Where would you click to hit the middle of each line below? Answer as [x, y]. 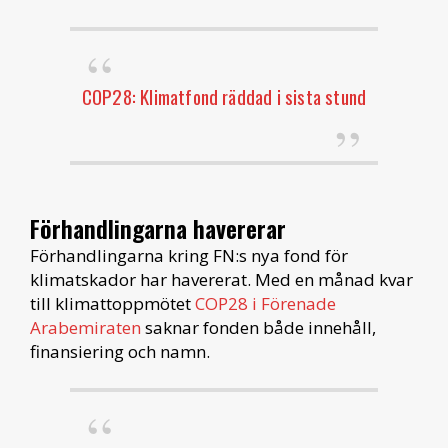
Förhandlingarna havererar [158, 227]
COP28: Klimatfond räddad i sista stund [224, 95]
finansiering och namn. [120, 351]
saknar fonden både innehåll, [258, 327]
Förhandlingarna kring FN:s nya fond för [189, 255]
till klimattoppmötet [112, 303]
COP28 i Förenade [265, 303]
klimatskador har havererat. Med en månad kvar [221, 279]
